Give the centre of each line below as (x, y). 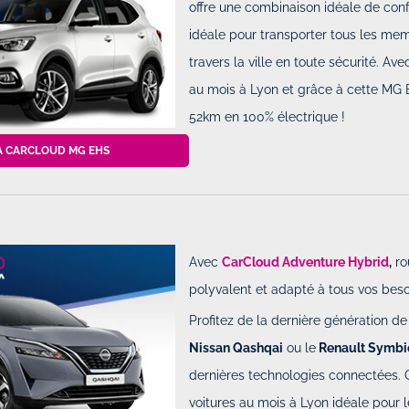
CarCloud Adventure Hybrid (306, 262)
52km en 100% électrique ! (267, 116)
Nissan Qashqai (236, 347)
